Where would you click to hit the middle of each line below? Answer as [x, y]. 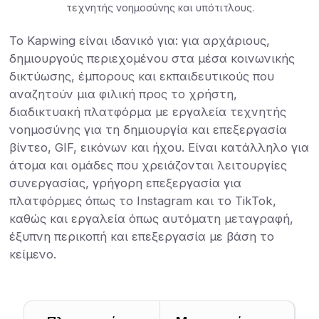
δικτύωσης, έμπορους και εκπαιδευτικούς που [142, 77]
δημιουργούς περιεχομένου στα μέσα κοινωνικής [152, 59]
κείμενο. [33, 255]
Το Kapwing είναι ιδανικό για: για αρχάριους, [140, 41]
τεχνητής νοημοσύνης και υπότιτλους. [161, 8]
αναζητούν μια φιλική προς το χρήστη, [124, 94]
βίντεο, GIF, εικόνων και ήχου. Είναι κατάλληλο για [159, 148]
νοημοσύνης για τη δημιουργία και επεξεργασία [148, 130]
